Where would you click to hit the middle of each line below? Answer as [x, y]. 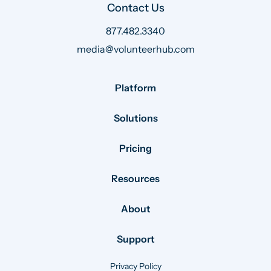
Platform [135, 87]
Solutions [135, 118]
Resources [135, 178]
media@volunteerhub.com [135, 49]
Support [135, 239]
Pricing [135, 148]
